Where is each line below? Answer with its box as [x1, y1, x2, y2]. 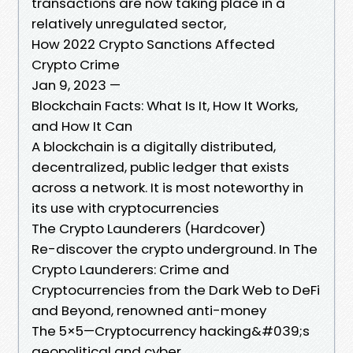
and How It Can [32, 116, 132, 136]
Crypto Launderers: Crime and [32, 259, 229, 279]
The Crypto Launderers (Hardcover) [32, 218, 266, 238]
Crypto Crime [32, 54, 120, 74]
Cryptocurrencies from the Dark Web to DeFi [32, 280, 320, 299]
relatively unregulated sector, [32, 13, 229, 33]
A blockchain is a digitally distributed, [32, 136, 276, 156]
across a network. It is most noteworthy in [32, 177, 303, 197]
